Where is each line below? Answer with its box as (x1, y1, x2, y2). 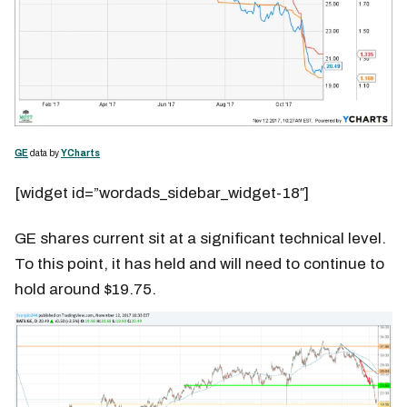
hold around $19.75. (15, 281, 156, 299)
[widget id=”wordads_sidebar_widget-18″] (15, 184, 309, 203)
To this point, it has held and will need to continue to (15, 255, 384, 273)
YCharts (61, 148, 100, 159)
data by (28, 148, 61, 159)
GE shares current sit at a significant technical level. (15, 230, 386, 248)
